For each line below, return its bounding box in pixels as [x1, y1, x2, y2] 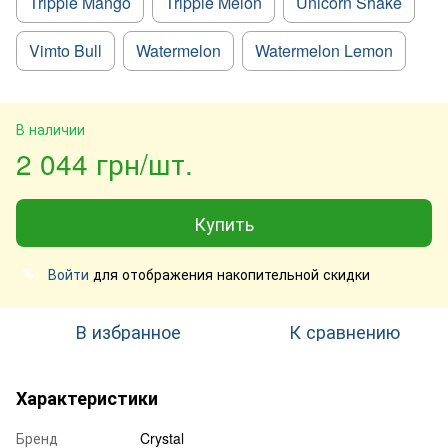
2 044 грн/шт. [16, 142, 193, 183]
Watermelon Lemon [255, 38, 393, 62]
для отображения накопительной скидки [89, 263, 370, 284]
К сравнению [288, 317, 400, 344]
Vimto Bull [29, 38, 102, 62]
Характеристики [16, 384, 158, 411]
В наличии [16, 118, 85, 139]
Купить [194, 209, 254, 236]
